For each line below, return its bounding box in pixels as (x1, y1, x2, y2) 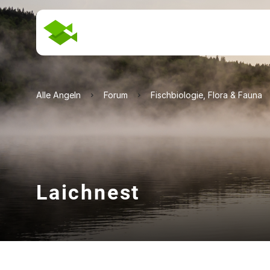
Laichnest (36, 180, 140, 204)
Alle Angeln (36, 90, 81, 100)
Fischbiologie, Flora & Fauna (151, 90, 262, 100)
